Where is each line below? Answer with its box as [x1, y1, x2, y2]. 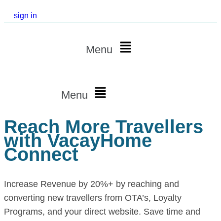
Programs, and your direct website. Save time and [4, 206, 200, 217]
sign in [14, 11, 37, 20]
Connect [4, 144, 78, 165]
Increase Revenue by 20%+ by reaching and [4, 179, 179, 189]
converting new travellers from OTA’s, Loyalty [4, 192, 182, 203]
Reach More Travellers [4, 116, 203, 138]
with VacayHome [4, 130, 152, 151]
